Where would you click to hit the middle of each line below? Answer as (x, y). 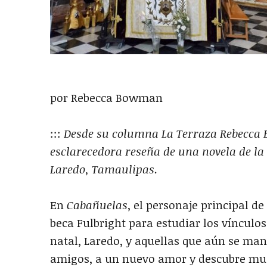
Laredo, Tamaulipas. (104, 169)
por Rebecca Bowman (106, 98)
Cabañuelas (97, 205)
